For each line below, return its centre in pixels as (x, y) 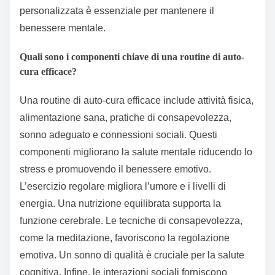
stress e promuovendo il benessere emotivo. (115, 169)
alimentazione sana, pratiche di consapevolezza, (126, 118)
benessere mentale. (63, 28)
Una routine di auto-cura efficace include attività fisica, (137, 101)
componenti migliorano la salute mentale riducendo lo (136, 152)
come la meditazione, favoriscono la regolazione (125, 238)
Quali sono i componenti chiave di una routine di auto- (132, 57)
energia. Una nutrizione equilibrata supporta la (120, 204)
